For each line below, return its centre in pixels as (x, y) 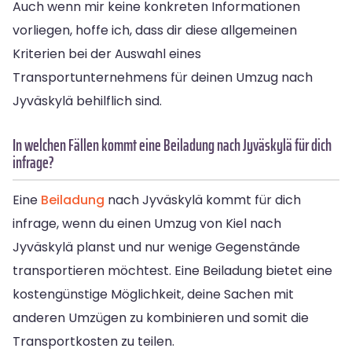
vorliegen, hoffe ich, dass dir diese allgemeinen (155, 30)
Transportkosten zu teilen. (93, 341)
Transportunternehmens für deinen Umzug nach (163, 77)
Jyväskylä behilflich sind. (87, 101)
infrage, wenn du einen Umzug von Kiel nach (147, 223)
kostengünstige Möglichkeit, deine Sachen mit (153, 294)
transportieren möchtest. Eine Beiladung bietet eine (172, 270)
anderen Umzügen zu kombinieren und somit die (161, 317)
